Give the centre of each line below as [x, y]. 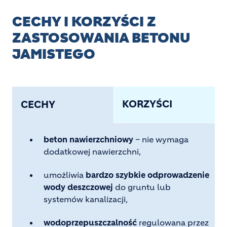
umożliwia [65, 175]
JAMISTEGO [54, 54]
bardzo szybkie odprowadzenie [147, 175]
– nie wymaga [162, 140]
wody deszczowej [78, 187]
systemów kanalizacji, [86, 199]
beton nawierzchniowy [89, 140]
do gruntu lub [142, 187]
